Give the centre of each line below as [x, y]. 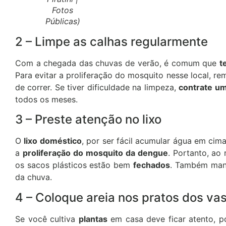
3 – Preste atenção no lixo [88, 120]
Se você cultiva [47, 219]
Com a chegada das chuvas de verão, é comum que [117, 63]
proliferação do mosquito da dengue [95, 153]
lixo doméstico [53, 141]
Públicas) [63, 21]
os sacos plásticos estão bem [74, 165]
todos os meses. [46, 99]
